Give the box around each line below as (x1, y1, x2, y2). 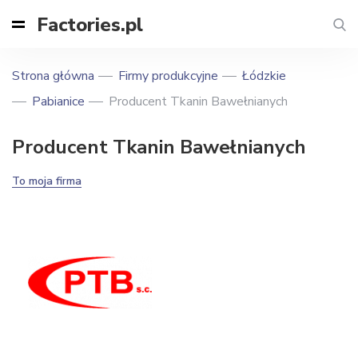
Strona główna (12, 67, 94, 85)
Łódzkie (242, 67, 286, 85)
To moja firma (12, 173, 82, 189)
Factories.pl (37, 11, 143, 38)
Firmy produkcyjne (118, 67, 218, 85)
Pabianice (32, 93, 85, 110)
